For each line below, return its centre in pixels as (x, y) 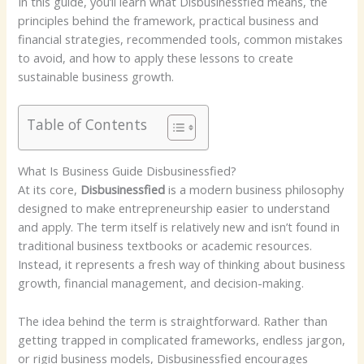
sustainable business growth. (96, 76)
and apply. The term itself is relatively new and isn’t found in (179, 227)
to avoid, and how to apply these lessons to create (156, 57)
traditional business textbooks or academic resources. (165, 246)
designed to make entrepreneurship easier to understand (174, 208)
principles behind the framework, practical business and (169, 20)
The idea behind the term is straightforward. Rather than (173, 321)
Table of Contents (87, 124)
